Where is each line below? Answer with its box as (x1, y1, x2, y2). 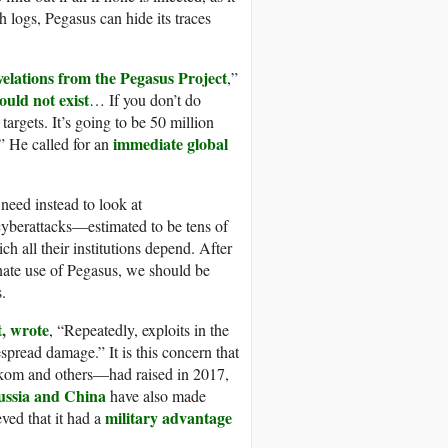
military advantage (105, 406, 232, 430)
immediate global (113, 132, 228, 156)
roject (188, 66, 227, 90)
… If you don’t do (89, 89, 201, 111)
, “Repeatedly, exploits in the (49, 319, 229, 341)
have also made (106, 385, 206, 407)
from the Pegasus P (54, 66, 188, 90)
